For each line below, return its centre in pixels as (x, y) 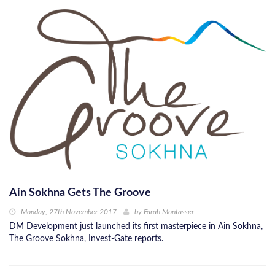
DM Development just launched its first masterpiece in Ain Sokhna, (136, 227)
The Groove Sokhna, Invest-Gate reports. (86, 239)
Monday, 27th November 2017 (69, 212)
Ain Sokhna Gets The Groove (80, 193)
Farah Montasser (169, 212)
